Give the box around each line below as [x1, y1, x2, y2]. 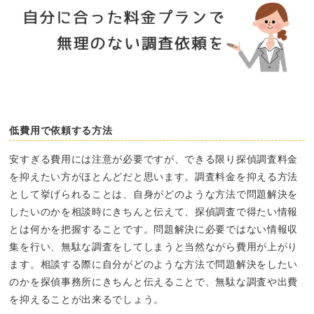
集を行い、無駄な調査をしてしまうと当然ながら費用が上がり [9, 240, 299, 252]
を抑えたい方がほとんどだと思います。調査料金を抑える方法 [9, 170, 299, 182]
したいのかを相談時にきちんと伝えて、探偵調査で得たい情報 [9, 205, 299, 217]
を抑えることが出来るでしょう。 [9, 293, 164, 305]
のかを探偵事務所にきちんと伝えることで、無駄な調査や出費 [9, 275, 299, 287]
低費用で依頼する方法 [9, 124, 113, 136]
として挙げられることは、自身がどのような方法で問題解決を [9, 188, 299, 200]
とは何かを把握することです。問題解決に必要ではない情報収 [9, 223, 299, 235]
